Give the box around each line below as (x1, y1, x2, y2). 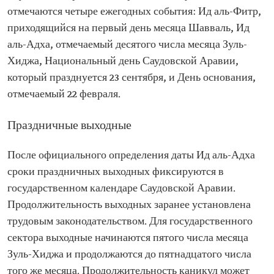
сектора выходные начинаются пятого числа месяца (7, 232, 248, 245)
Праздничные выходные (7, 119, 131, 133)
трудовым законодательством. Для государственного (7, 215, 253, 228)
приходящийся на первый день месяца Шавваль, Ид (7, 22, 250, 35)
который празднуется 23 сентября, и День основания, (7, 72, 256, 84)
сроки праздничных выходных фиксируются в (7, 166, 224, 179)
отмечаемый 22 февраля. (7, 88, 120, 101)
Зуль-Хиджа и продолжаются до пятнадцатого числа (7, 248, 251, 261)
